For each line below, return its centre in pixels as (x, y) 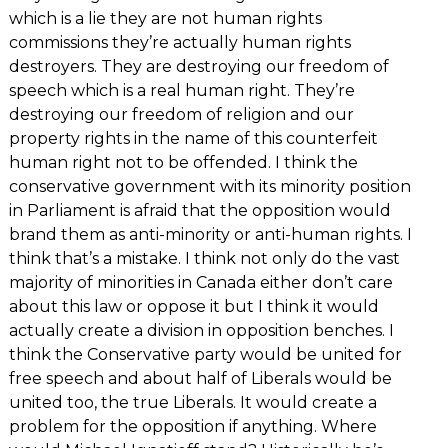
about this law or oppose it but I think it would (193, 306)
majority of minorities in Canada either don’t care (200, 282)
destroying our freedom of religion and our (181, 114)
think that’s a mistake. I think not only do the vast (204, 258)
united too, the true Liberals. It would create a (192, 402)
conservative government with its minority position (209, 186)
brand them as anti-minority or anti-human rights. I (210, 234)
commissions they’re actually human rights (179, 42)
